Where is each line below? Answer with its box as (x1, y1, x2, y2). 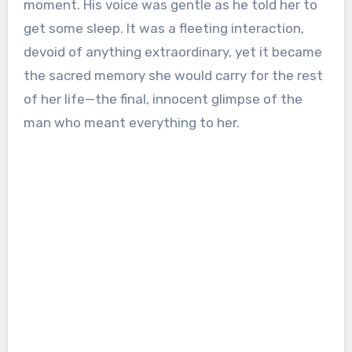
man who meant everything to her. (23, 115, 240, 131)
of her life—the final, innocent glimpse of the (23, 91, 302, 108)
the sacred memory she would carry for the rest (23, 68, 323, 84)
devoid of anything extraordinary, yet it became (23, 44, 322, 60)
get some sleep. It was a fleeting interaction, (23, 20, 304, 37)
